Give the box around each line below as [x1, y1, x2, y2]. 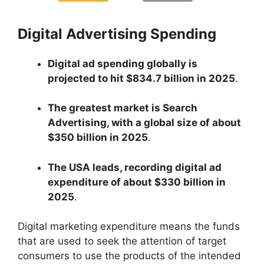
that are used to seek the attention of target [18, 235, 226, 247]
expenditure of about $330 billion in [48, 176, 226, 188]
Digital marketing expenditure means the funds [18, 220, 240, 233]
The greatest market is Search [48, 102, 197, 114]
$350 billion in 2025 [48, 131, 148, 144]
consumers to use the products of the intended [18, 250, 241, 262]
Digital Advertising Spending [18, 25, 216, 42]
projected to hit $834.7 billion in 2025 [48, 72, 235, 84]
